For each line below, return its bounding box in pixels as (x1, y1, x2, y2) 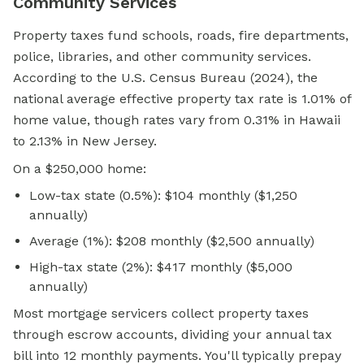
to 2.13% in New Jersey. (13, 133, 157, 149)
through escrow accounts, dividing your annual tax (13, 327, 332, 343)
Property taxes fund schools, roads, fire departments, (13, 28, 349, 44)
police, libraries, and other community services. (13, 49, 311, 65)
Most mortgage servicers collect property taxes (13, 305, 309, 322)
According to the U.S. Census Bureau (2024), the (13, 70, 318, 86)
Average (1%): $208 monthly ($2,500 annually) (29, 233, 314, 249)
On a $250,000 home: (13, 161, 146, 177)
